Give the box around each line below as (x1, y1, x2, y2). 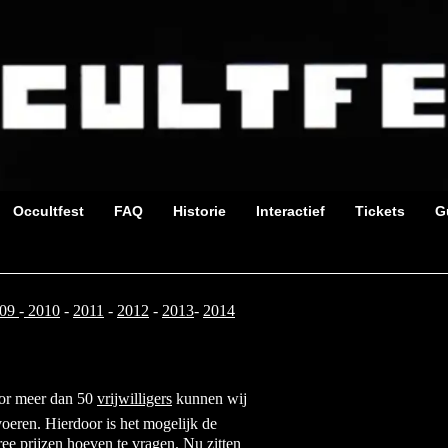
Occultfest (13, 203, 84, 220)
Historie (173, 203, 226, 220)
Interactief (256, 203, 325, 220)
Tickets (355, 203, 405, 220)
